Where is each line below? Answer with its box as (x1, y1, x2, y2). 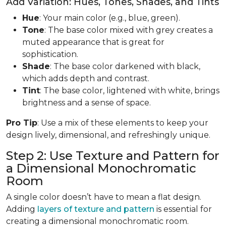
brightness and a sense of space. (22, 97, 151, 107)
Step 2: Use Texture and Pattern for (6, 148, 219, 163)
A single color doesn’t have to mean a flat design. (6, 192, 201, 202)
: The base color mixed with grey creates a (44, 25, 213, 35)
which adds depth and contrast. (22, 73, 149, 83)
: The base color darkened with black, (50, 61, 200, 71)
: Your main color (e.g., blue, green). (39, 13, 180, 23)
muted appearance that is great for (22, 37, 164, 47)
